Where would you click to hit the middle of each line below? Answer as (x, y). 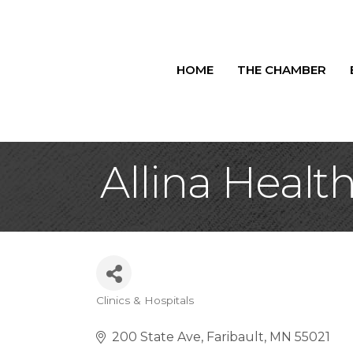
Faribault (235, 337)
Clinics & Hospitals (145, 300)
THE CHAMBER (281, 70)
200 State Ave (156, 337)
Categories (145, 313)
